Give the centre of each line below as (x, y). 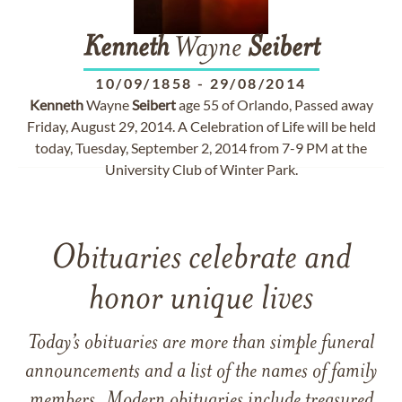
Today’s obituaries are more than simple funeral (201, 344)
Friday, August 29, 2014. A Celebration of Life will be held (201, 126)
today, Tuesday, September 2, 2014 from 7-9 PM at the (201, 148)
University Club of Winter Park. (201, 169)
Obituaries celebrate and (201, 260)
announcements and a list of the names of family (201, 372)
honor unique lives (201, 300)
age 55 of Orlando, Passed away (274, 105)
